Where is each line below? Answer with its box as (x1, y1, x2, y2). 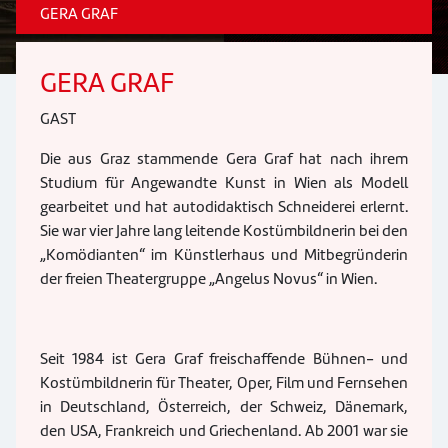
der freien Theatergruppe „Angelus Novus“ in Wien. (40, 269, 377, 289)
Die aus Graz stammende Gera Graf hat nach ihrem (40, 149, 408, 169)
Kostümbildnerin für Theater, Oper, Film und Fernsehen (40, 373, 408, 393)
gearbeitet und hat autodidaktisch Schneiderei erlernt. (40, 197, 408, 217)
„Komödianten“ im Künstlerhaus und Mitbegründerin (40, 245, 408, 265)
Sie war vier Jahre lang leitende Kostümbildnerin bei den (40, 221, 408, 241)
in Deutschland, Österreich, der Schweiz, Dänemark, (40, 397, 408, 417)
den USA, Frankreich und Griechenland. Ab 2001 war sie (40, 421, 408, 441)
